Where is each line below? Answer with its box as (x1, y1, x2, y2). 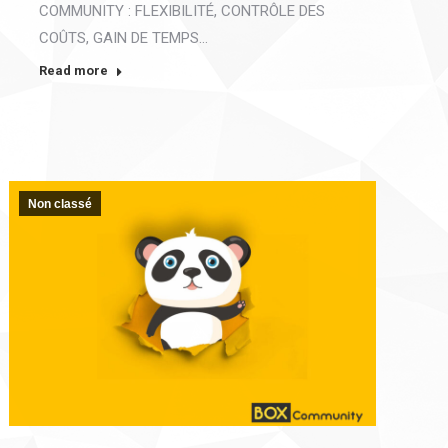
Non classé (28, 197, 93, 212)
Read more (39, 63, 109, 79)
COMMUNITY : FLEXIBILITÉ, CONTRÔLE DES (39, 2, 326, 21)
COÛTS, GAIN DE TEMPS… (39, 29, 209, 48)
